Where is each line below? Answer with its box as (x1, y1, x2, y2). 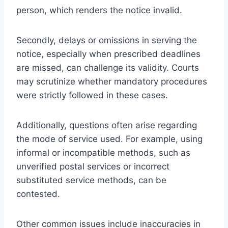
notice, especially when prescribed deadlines (16, 48, 201, 59)
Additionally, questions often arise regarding (16, 120, 197, 130)
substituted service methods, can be (16, 175, 166, 185)
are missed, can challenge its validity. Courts (16, 62, 199, 73)
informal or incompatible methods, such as (16, 147, 190, 158)
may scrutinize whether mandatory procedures (16, 76, 207, 87)
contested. (16, 188, 60, 199)
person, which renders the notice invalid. (16, 5, 182, 15)
